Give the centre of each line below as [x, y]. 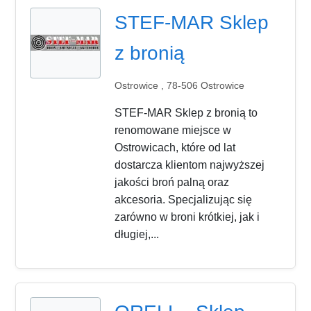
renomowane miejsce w [173, 131]
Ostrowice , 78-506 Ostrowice [180, 86]
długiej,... [137, 235]
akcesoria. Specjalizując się [184, 200]
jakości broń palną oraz [172, 183]
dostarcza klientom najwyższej [190, 165]
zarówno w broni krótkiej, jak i [187, 217]
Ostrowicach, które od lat [175, 148]
